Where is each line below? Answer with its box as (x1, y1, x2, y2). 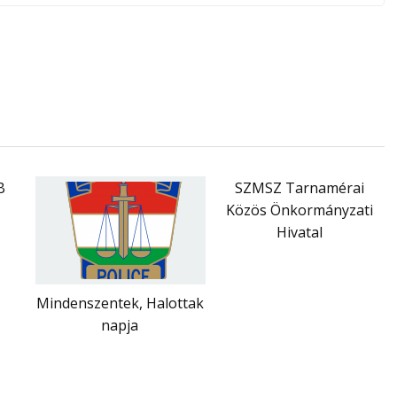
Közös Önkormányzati (226, 199, 373, 220)
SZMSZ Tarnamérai (235, 177, 364, 198)
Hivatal (276, 222, 323, 242)
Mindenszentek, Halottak (35, 292, 204, 313)
